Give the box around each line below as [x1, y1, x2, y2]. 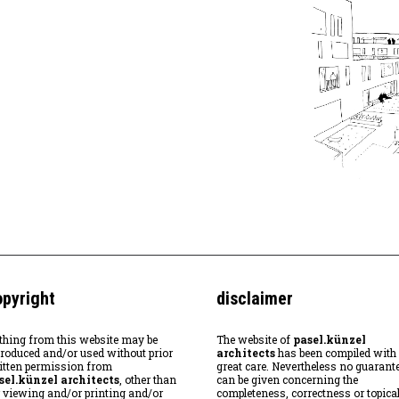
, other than [118, 372, 176, 387]
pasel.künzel [292, 332, 366, 346]
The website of [216, 332, 293, 346]
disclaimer [216, 288, 293, 309]
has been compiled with [274, 346, 396, 360]
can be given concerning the [216, 372, 358, 387]
